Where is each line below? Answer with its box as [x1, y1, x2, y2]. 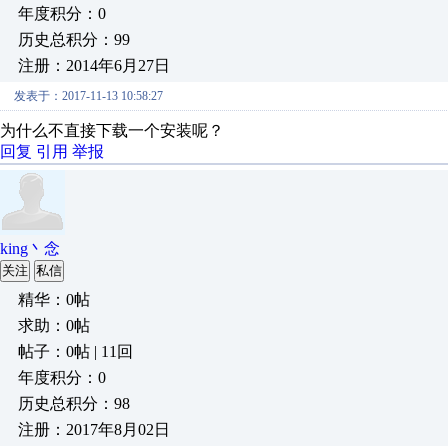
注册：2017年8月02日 [18, 421, 170, 438]
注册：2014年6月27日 [18, 57, 170, 74]
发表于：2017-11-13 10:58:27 [14, 89, 163, 103]
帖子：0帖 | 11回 [18, 343, 133, 360]
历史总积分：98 [18, 395, 130, 412]
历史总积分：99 [18, 31, 130, 48]
